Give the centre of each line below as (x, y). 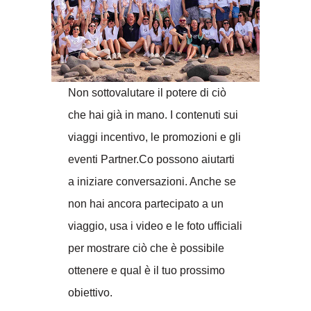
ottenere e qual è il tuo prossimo (146, 270)
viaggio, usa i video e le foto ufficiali (155, 226)
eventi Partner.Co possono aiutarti (151, 159)
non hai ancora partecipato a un (146, 203)
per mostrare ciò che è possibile (146, 248)
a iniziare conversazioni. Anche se (152, 181)
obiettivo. (90, 292)
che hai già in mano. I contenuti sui (153, 115)
